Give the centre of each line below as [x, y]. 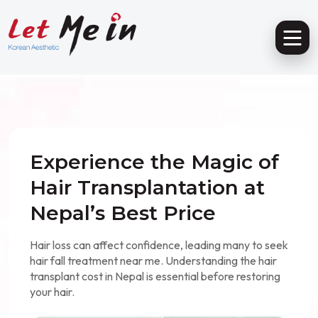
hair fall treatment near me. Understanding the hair [153, 261]
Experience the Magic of [154, 162]
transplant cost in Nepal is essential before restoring [155, 276]
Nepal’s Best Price [123, 213]
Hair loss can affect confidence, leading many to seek [159, 245]
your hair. [52, 292]
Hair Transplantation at [147, 188]
